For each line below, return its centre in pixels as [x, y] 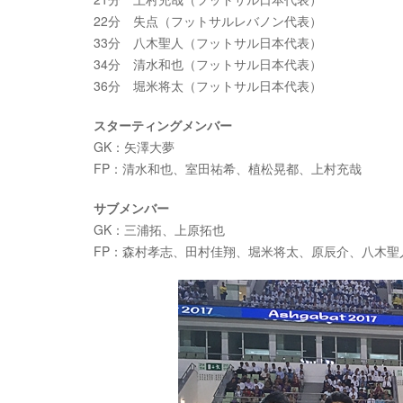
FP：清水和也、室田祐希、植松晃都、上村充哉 [228, 168]
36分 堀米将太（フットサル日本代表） [208, 85]
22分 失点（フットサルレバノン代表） [208, 21]
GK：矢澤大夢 [134, 147]
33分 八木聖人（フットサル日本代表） [208, 42]
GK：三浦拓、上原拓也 [159, 229]
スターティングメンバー [163, 125]
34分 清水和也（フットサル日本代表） [208, 64]
